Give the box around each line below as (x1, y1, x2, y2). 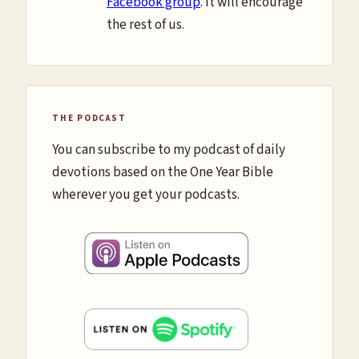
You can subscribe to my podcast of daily (52, 139, 285, 159)
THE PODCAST (52, 111, 127, 124)
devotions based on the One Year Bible (52, 162, 273, 182)
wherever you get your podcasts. (52, 184, 240, 204)
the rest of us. (107, 14, 184, 34)
